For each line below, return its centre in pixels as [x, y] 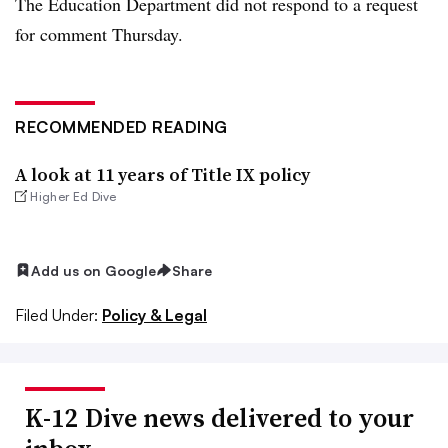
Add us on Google [93, 270]
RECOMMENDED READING [121, 126]
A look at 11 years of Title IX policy [162, 174]
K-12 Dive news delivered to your [219, 418]
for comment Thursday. [99, 33]
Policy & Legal [154, 315]
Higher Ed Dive [73, 196]
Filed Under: [56, 315]
